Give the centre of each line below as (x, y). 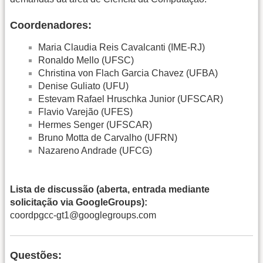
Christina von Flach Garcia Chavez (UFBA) (128, 73)
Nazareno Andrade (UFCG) (95, 150)
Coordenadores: (51, 25)
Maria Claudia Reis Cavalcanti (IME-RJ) (122, 47)
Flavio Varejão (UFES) (85, 112)
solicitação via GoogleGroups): (79, 203)
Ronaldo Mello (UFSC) (86, 60)
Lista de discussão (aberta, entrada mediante (110, 190)
